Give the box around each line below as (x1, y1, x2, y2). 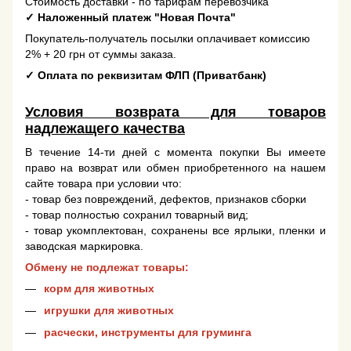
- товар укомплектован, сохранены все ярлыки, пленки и (25, 223, 326, 237)
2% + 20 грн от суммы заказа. (25, 48, 176, 61)
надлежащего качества (25, 121, 185, 137)
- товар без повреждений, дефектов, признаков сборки (25, 192, 316, 205)
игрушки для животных (44, 303, 174, 317)
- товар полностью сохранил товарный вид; (25, 208, 251, 221)
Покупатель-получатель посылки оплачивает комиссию (25, 32, 310, 45)
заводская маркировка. (25, 239, 147, 252)
